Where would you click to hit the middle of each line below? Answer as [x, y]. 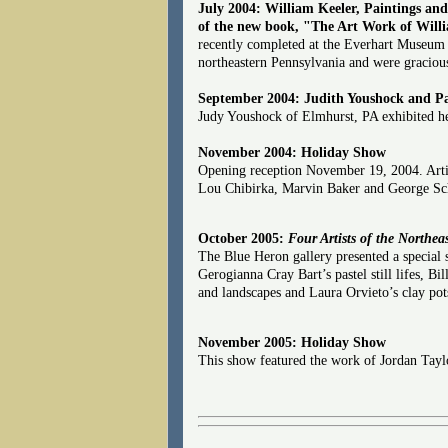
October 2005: [243, 238]
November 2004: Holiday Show [292, 152]
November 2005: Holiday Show [292, 342]
